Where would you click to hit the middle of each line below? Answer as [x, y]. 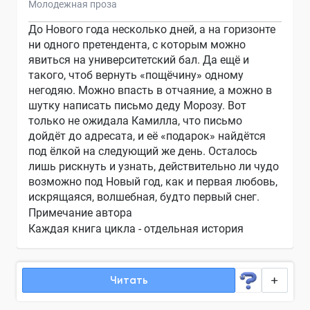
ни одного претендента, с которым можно [137, 45]
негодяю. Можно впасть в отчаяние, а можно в [150, 91]
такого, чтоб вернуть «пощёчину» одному [136, 75]
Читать [129, 281]
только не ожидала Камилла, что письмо [135, 121]
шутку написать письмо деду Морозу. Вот [137, 106]
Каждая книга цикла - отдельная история [136, 229]
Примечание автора [80, 213]
